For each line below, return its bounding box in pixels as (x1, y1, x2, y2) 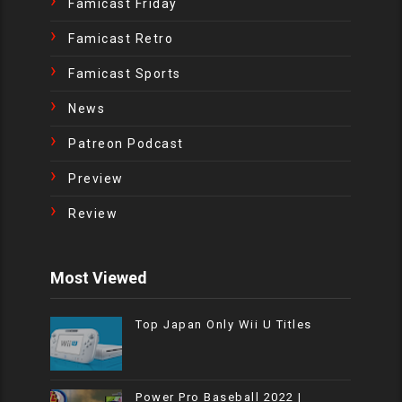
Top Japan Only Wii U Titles (135, 317, 312, 331)
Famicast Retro (68, 31, 174, 46)
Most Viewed (50, 267, 148, 287)
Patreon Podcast (68, 135, 184, 151)
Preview (68, 170, 124, 186)
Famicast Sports (68, 66, 181, 81)
